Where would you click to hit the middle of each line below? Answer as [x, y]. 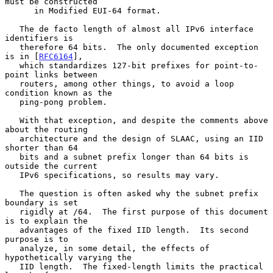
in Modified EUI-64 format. [19, 10]
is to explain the [46, 221]
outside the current [51, 166]
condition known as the [58, 93]
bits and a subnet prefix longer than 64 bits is [12, 157]
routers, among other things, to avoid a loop [12, 83]
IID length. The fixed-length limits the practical [12, 266]
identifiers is [39, 38]
